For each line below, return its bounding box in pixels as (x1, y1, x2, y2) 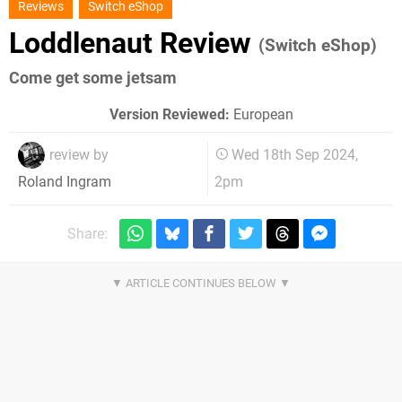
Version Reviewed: (109, 105, 230, 123)
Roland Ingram (18, 173, 111, 191)
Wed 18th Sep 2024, (232, 145, 359, 163)
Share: (66, 225, 108, 243)
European (229, 105, 293, 123)
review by (49, 145, 109, 163)
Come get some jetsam (9, 68, 177, 87)
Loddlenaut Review (9, 26, 258, 60)
